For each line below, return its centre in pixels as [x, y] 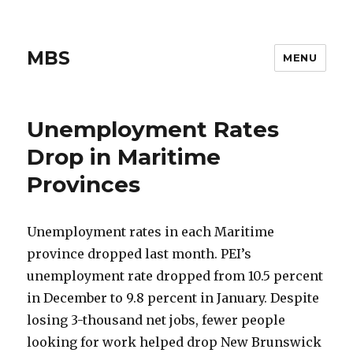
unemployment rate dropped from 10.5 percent [175, 276]
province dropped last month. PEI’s [139, 254]
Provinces [84, 184]
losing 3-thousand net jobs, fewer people [156, 320]
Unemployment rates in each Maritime [151, 232]
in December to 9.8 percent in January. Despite [173, 298]
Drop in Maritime [124, 157]
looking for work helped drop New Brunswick [175, 342]
